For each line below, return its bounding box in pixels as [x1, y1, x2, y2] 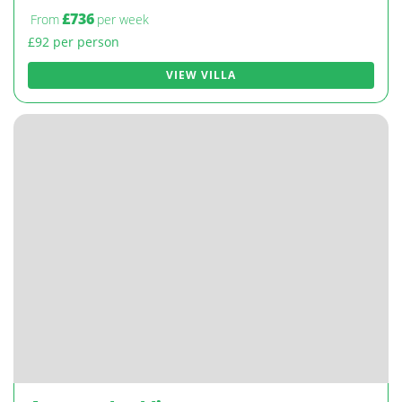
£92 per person [28, 33, 119, 50]
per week [97, 11, 149, 28]
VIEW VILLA [166, 67, 236, 83]
